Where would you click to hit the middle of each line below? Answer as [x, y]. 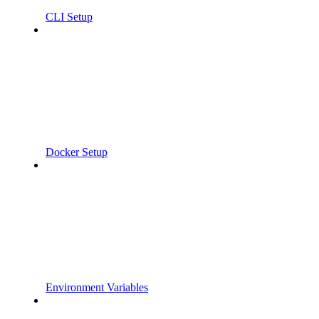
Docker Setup [77, 152]
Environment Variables [97, 287]
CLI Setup [69, 16]
